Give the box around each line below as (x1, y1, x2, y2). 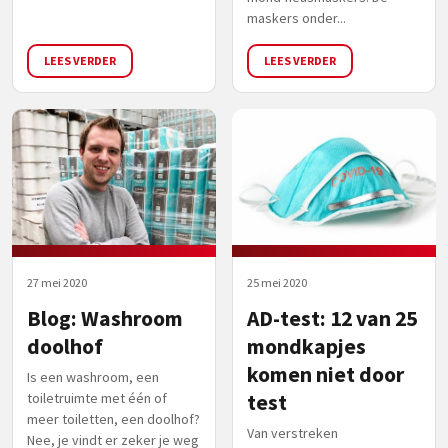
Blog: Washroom (27, 304, 183, 332)
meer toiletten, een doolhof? (27, 409, 200, 428)
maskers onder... (247, 8, 346, 27)
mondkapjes (247, 332, 366, 360)
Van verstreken (247, 423, 338, 442)
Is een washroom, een (27, 367, 159, 386)
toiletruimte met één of (27, 388, 167, 407)
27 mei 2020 (27, 274, 87, 290)
